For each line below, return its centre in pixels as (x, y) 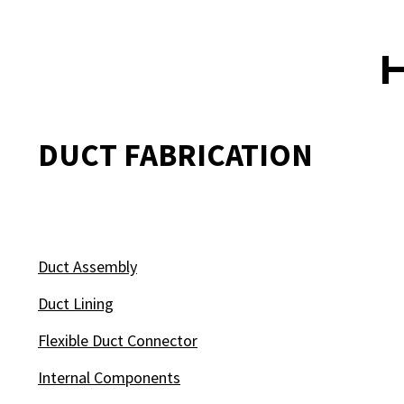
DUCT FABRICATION (175, 155)
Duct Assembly (87, 266)
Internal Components (109, 377)
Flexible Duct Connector (118, 340)
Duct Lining (76, 303)
